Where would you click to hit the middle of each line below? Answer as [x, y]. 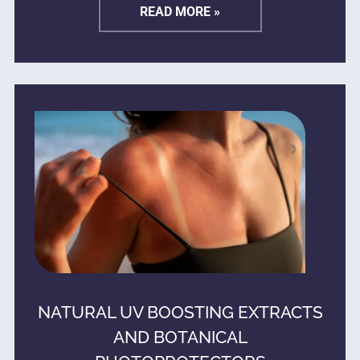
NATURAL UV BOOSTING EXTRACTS [180, 312]
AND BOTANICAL [180, 337]
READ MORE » [180, 12]
